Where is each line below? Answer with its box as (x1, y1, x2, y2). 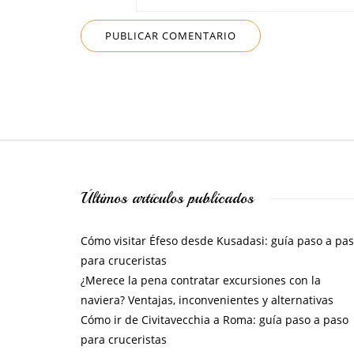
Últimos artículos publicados (81, 188, 254, 208)
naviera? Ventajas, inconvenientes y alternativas (81, 292, 333, 307)
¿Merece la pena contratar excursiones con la (81, 273, 321, 288)
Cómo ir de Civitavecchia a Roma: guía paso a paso (81, 312, 348, 327)
